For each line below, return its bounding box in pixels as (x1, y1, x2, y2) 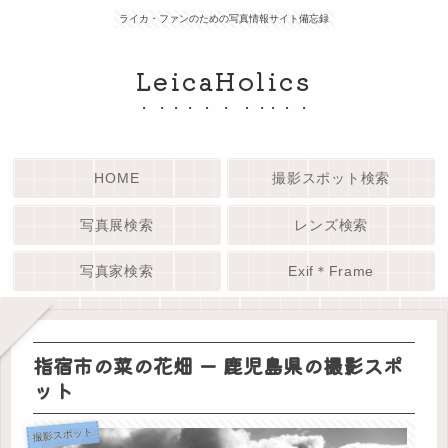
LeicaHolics (135, 62, 313, 98)
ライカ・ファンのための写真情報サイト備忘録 (119, 13, 329, 24)
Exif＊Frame (288, 262, 375, 279)
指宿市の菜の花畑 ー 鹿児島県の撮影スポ (33, 351, 403, 381)
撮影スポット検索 (272, 170, 390, 187)
